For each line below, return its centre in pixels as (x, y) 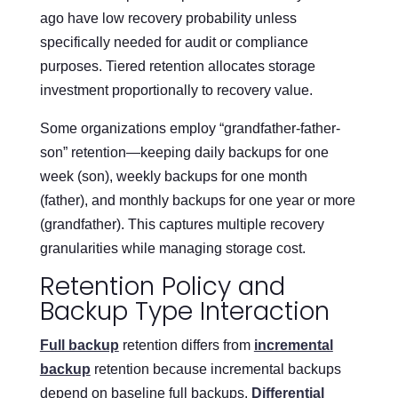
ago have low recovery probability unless (168, 18)
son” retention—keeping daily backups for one (184, 152)
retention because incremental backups (215, 369)
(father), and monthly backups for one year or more (197, 200)
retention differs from (186, 345)
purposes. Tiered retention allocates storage (177, 66)
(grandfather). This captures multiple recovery (182, 224)
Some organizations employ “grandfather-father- (190, 128)
